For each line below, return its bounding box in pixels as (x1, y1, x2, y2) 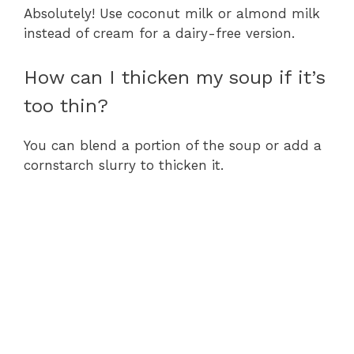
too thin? (24, 95, 108, 118)
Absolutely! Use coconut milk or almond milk (24, 5, 320, 21)
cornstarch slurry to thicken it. (24, 157, 224, 174)
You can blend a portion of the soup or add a (24, 137, 322, 154)
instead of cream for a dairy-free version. (24, 24, 295, 41)
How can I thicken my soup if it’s (24, 66, 326, 89)
